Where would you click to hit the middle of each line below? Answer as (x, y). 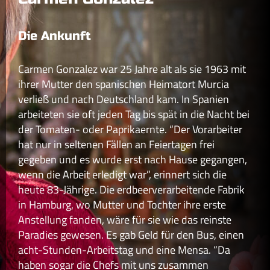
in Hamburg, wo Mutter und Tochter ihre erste (122, 204)
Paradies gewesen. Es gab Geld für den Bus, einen (131, 234)
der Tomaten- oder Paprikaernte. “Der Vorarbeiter (130, 129)
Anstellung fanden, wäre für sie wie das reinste (125, 219)
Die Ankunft (55, 36)
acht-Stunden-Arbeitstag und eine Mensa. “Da (124, 250)
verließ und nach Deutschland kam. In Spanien (124, 99)
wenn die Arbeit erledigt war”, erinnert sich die (122, 174)
